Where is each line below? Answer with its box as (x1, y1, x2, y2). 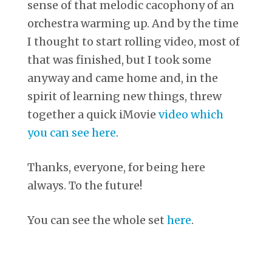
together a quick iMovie (27, 107, 158, 121)
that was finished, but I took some (27, 52, 211, 67)
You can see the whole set (27, 212, 167, 227)
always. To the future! (27, 178, 142, 192)
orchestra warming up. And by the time (27, 16, 239, 30)
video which (158, 107, 223, 121)
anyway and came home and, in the (27, 70, 218, 85)
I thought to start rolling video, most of (27, 34, 240, 49)
